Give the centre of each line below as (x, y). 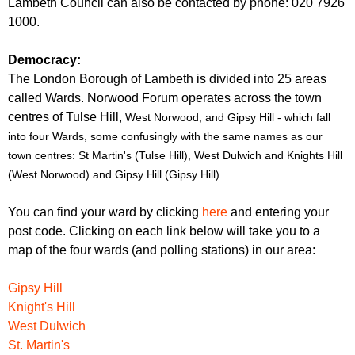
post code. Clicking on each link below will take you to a (164, 231)
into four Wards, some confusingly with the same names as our (165, 136)
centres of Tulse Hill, (67, 116)
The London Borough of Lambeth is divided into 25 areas (167, 78)
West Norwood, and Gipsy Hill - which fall (228, 117)
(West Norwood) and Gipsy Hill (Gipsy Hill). (115, 174)
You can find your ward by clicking (105, 212)
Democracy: (44, 59)
